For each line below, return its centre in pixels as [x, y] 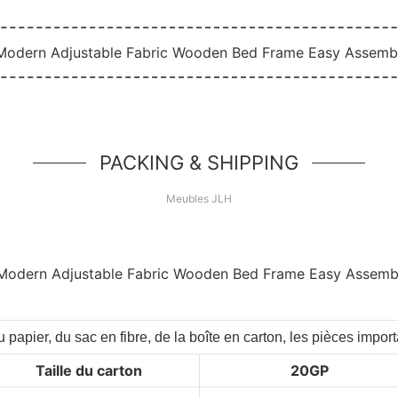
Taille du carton [88, 370]
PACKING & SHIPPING [199, 162]
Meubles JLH [199, 198]
